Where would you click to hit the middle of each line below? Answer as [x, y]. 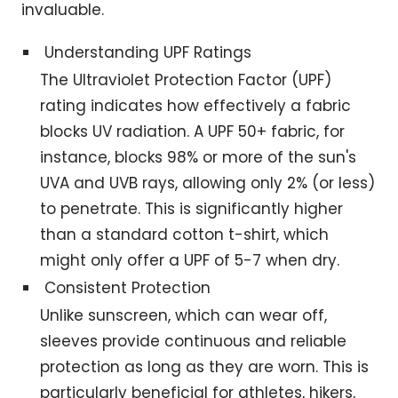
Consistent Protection [128, 288]
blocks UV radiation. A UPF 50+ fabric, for [193, 132]
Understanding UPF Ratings [148, 53]
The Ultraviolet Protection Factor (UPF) [186, 80]
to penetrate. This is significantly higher [192, 209]
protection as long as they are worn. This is [205, 367]
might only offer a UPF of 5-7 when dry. [190, 261]
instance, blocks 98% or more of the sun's [199, 158]
